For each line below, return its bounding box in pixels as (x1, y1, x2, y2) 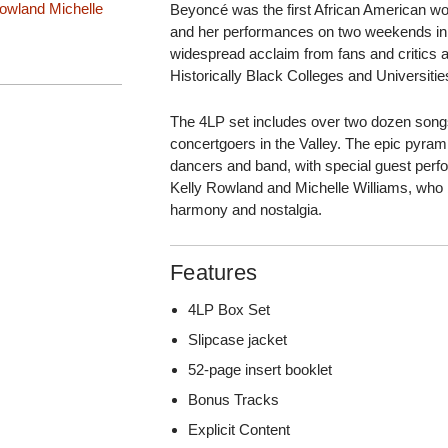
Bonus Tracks (188, 390, 280, 408)
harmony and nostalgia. (170, 200, 323, 218)
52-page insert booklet (188, 360, 333, 378)
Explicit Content (188, 420, 291, 438)
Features (170, 259, 258, 285)
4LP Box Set (188, 300, 271, 318)
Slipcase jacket (188, 330, 288, 348)
